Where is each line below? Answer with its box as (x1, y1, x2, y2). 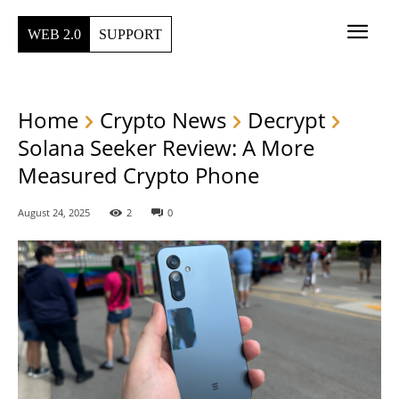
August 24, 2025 (18, 206, 90, 220)
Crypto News (100, 105, 226, 134)
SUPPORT (99, 26, 162, 42)
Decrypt (248, 105, 325, 134)
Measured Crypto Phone (18, 160, 259, 191)
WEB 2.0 (28, 26, 81, 42)
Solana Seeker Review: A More (18, 133, 314, 163)
